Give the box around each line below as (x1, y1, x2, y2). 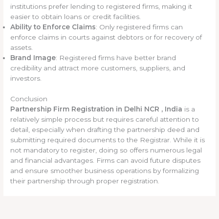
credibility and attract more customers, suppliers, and (10, 64, 186, 72)
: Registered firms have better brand (56, 54, 176, 62)
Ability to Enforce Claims (10, 23, 96, 31)
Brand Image (10, 54, 56, 62)
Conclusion (10, 94, 48, 103)
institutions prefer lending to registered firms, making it (10, 2, 193, 11)
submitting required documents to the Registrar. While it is (10, 135, 205, 144)
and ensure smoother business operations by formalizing (10, 166, 199, 175)
